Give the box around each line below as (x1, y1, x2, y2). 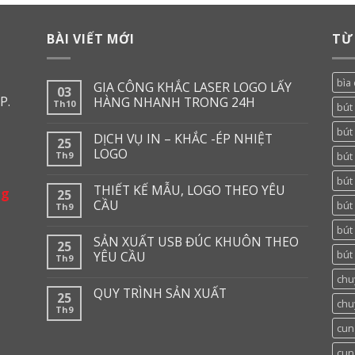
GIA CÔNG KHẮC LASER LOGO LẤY (94, 78, 292, 97)
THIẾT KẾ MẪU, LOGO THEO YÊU (94, 181, 285, 200)
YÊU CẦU (94, 248, 146, 266)
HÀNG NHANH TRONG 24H (94, 94, 255, 112)
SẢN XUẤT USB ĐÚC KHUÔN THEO (94, 233, 299, 251)
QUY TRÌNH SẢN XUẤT (94, 284, 227, 303)
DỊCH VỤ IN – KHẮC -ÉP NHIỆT (94, 130, 273, 148)
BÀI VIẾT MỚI (47, 29, 135, 48)
